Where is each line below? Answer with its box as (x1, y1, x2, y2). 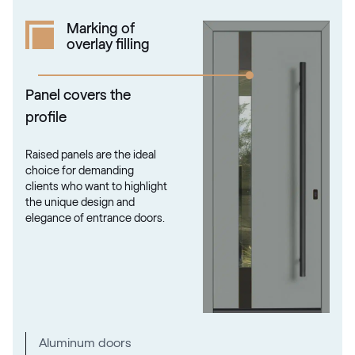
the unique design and (25, 197, 135, 208)
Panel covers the (25, 87, 131, 102)
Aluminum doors (39, 337, 132, 350)
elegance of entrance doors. (25, 212, 165, 224)
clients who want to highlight (25, 181, 167, 193)
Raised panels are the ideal (25, 149, 156, 161)
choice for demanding (25, 165, 134, 177)
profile (25, 109, 67, 124)
